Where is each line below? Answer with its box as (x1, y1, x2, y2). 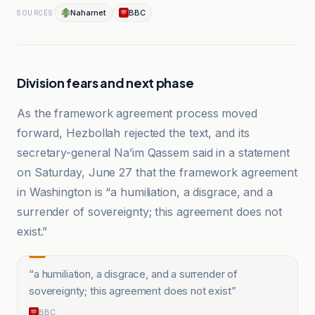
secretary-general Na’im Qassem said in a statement (17, 146, 290, 160)
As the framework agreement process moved (17, 106, 257, 120)
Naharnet (70, 8, 106, 18)
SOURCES (17, 8, 54, 18)
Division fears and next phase (17, 75, 194, 91)
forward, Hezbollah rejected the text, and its (17, 126, 250, 140)
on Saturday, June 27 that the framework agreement (17, 165, 298, 179)
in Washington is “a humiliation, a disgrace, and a (17, 185, 273, 199)
